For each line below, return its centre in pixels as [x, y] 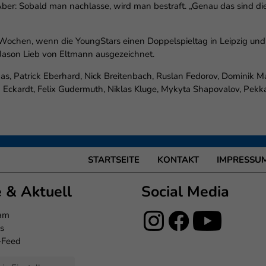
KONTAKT [178, 160]
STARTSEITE [114, 160]
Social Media [186, 192]
